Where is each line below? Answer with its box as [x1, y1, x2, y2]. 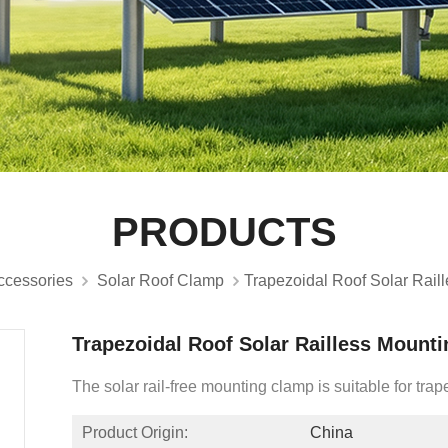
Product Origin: [81, 423, 188, 441]
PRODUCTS [111, 210, 337, 254]
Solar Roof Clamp [96, 271, 224, 289]
